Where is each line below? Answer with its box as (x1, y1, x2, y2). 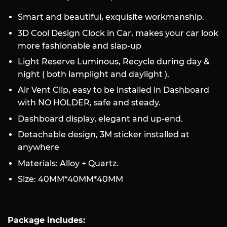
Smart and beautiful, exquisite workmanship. (18, 12, 204, 22)
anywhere (18, 142, 59, 153)
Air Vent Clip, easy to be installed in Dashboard (18, 85, 209, 95)
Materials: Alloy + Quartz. (18, 158, 119, 168)
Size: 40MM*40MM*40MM (18, 174, 123, 184)
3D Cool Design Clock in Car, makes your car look (18, 28, 218, 38)
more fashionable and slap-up (18, 41, 141, 51)
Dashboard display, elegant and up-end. (18, 113, 183, 124)
